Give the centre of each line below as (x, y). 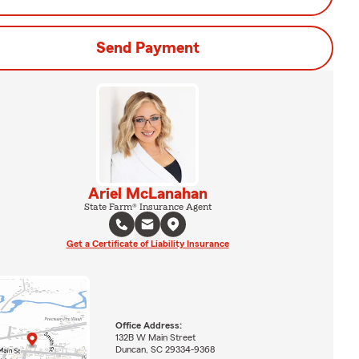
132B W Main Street (155, 337)
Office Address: (148, 325)
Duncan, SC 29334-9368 (165, 349)
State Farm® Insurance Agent (147, 207)
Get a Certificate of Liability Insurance (147, 244)
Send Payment (147, 48)
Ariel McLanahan (147, 194)
